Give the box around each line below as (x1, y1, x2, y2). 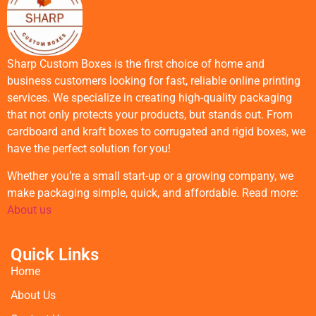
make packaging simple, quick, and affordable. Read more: (7, 186, 298, 200)
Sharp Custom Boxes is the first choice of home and (7, 57, 265, 71)
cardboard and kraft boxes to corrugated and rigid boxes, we (7, 125, 305, 139)
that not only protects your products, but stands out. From (7, 108, 293, 122)
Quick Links (11, 244, 99, 265)
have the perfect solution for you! (7, 142, 171, 156)
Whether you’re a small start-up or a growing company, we (7, 169, 293, 183)
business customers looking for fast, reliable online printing (7, 74, 300, 88)
